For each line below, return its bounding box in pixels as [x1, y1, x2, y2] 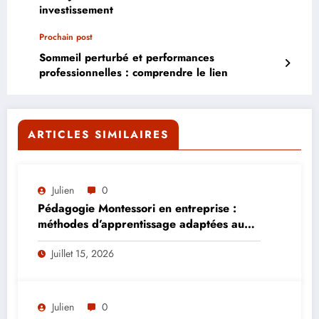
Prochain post [39, 31, 93, 44]
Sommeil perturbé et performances [39, 50, 214, 66]
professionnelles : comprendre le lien [39, 65, 228, 81]
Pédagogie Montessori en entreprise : [38, 200, 236, 217]
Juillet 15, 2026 [51, 246, 114, 261]
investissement [39, 2, 113, 19]
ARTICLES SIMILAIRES [28, 127, 169, 143]
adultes [38, 231, 75, 249]
